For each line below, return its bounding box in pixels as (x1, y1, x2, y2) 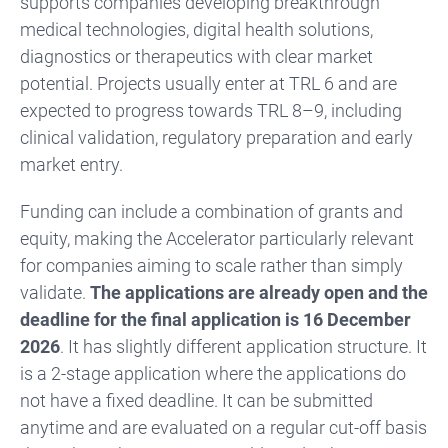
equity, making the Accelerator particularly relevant (20, 227, 414, 249)
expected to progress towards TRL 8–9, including (20, 99, 402, 121)
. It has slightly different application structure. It (60, 335, 427, 357)
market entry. (20, 153, 123, 175)
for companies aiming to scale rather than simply (20, 254, 403, 276)
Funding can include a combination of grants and (20, 200, 403, 222)
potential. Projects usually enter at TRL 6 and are (20, 72, 397, 94)
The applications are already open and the (90, 281, 428, 303)
